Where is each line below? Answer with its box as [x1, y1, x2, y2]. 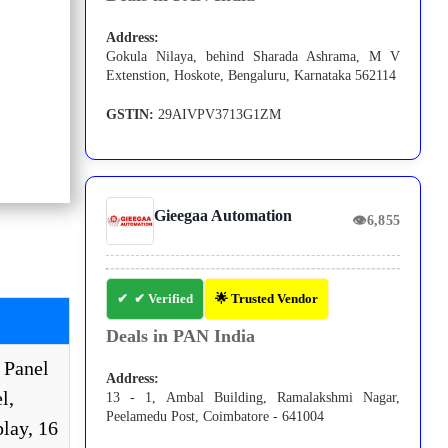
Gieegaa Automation [154, 207, 293, 225]
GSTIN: [106, 107, 155, 123]
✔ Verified [134, 291, 194, 307]
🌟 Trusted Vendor [215, 291, 319, 307]
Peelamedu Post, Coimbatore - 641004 [106, 409, 325, 425]
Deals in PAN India [106, 326, 256, 347]
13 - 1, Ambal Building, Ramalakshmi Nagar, [106, 390, 401, 406]
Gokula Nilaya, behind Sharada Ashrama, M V [106, 49, 401, 65]
